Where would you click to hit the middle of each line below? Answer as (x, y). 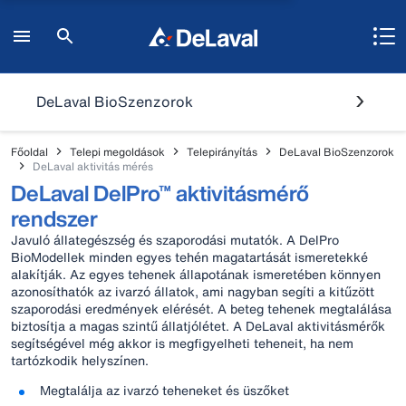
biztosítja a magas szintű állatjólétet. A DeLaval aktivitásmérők (198, 326)
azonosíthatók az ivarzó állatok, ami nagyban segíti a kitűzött (193, 291)
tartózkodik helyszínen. (80, 360)
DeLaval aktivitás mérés (93, 166)
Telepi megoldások (117, 151)
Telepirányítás (222, 151)
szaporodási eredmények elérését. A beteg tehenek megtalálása (201, 309)
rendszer (54, 218)
